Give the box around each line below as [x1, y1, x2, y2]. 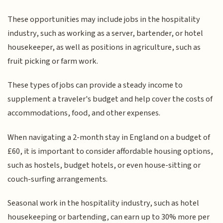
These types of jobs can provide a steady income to [7, 79, 183, 92]
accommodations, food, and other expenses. [7, 107, 161, 119]
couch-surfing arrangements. [7, 173, 108, 185]
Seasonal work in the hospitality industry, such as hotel [7, 197, 200, 210]
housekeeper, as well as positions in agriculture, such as [7, 41, 201, 53]
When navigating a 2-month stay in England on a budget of [7, 131, 211, 143]
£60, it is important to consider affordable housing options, [7, 145, 214, 157]
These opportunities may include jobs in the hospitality [7, 13, 201, 25]
